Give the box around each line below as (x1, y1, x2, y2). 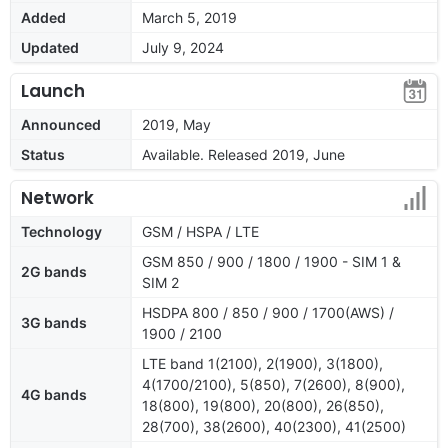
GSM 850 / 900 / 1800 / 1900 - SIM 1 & (142, 252, 401, 270)
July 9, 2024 (142, 38, 224, 56)
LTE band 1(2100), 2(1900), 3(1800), (142, 354, 383, 372)
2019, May (142, 115, 211, 133)
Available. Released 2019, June (142, 145, 345, 163)
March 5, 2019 (142, 8, 237, 26)
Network (21, 185, 94, 210)
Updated (21, 38, 79, 56)
